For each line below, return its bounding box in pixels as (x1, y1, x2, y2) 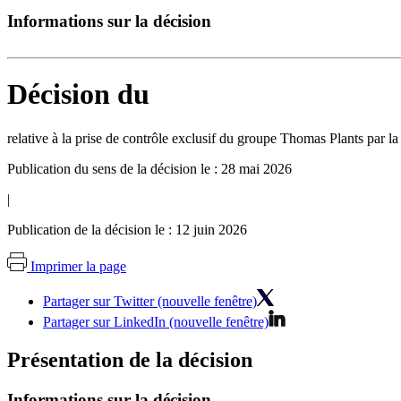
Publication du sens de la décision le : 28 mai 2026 (7, 160, 292, 176)
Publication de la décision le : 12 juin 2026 (7, 221, 247, 237)
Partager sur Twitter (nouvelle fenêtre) (43, 293, 257, 309)
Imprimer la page (30, 258, 126, 274)
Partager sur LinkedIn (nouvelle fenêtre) (43, 313, 269, 329)
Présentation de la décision (7, 347, 252, 371)
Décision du (7, 78, 149, 111)
